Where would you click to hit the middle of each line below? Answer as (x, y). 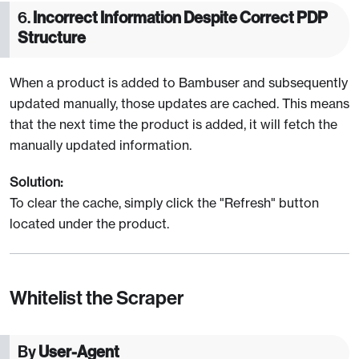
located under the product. (89, 223)
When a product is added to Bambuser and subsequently (179, 82)
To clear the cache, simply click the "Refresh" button (164, 202)
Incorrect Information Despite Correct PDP (180, 17)
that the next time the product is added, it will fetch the (173, 124)
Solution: (36, 182)
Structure (52, 37)
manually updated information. (101, 145)
